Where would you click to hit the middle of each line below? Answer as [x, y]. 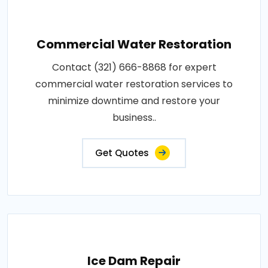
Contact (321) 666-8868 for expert [134, 67]
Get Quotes [122, 153]
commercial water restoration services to [134, 84]
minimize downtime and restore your [134, 100]
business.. [134, 117]
